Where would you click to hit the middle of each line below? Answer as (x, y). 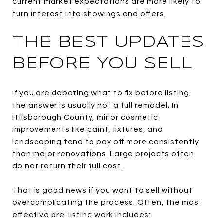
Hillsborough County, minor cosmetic (85, 117)
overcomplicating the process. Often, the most (107, 202)
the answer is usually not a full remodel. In (95, 105)
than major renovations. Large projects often (103, 154)
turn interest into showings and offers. (89, 13)
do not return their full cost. (68, 166)
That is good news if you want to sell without (102, 190)
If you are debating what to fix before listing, (102, 93)
